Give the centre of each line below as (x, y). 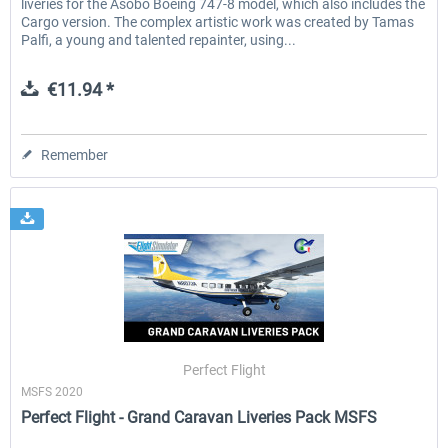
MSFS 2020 (52, 392)
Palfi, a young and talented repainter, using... (159, 40)
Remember (75, 155)
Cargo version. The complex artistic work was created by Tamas (218, 22)
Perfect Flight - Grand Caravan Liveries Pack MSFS (199, 418)
